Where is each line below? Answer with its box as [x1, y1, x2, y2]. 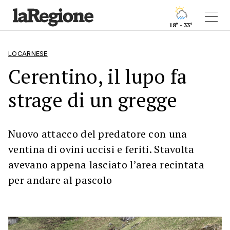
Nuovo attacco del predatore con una [8, 127, 187, 141]
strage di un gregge [8, 87, 178, 113]
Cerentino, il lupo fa [8, 63, 187, 89]
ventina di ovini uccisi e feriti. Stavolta [8, 142, 195, 156]
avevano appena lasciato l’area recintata [8, 158, 204, 171]
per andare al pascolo [8, 173, 112, 187]
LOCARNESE [8, 50, 48, 57]
